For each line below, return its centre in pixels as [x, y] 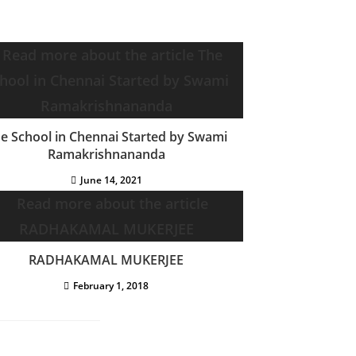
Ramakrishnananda [106, 155]
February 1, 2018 [111, 286]
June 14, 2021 [111, 180]
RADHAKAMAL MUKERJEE [106, 260]
